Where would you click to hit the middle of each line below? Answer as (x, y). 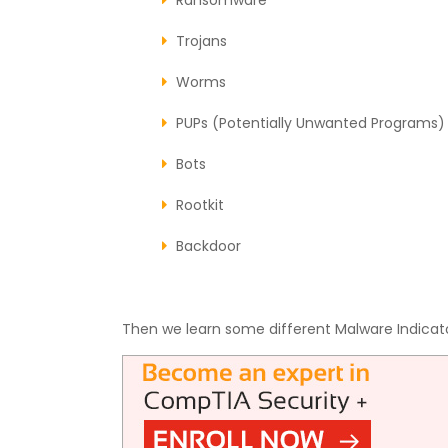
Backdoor (208, 245)
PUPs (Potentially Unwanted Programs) (310, 122)
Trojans (201, 40)
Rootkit (200, 204)
